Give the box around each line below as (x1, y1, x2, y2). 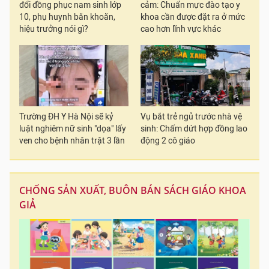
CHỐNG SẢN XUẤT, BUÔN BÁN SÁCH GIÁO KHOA (19, 184, 246, 197)
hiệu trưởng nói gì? (19, 23, 88, 34)
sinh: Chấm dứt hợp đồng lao (141, 124, 247, 134)
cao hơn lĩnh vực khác (141, 23, 221, 34)
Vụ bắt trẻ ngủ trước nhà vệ (141, 112, 242, 122)
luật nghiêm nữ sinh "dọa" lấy (19, 124, 126, 134)
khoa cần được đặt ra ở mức (141, 11, 245, 22)
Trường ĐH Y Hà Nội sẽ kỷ (19, 112, 113, 122)
